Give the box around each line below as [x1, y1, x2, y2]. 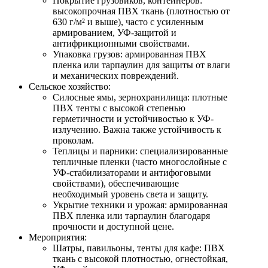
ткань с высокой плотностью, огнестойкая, [53, 254, 228, 264]
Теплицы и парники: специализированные [53, 146, 228, 157]
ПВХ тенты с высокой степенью [53, 103, 185, 114]
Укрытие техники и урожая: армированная [53, 200, 227, 211]
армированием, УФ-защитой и [53, 28, 176, 38]
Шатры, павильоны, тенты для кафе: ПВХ [53, 243, 225, 254]
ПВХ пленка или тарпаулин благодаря [53, 211, 210, 221]
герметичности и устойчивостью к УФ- [53, 114, 214, 124]
